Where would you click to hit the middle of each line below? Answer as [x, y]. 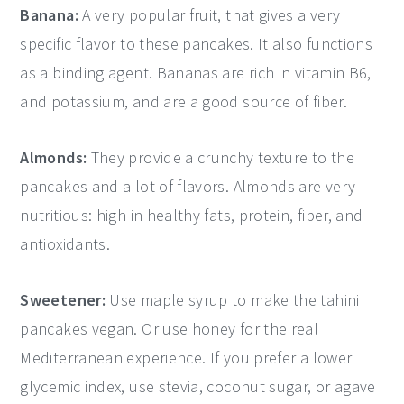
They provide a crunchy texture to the [220, 157]
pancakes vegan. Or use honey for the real [170, 329]
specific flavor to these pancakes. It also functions [197, 44]
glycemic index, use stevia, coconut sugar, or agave [198, 386]
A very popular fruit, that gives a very [209, 15]
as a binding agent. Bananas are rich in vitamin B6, [196, 73]
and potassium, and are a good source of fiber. [184, 101]
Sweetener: [63, 300]
